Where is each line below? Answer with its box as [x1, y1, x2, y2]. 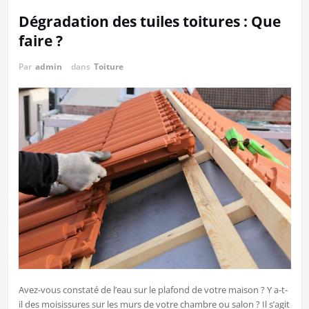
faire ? [18, 31, 63, 51]
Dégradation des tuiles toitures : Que [18, 12, 281, 32]
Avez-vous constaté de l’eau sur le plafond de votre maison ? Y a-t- [18, 283, 288, 297]
